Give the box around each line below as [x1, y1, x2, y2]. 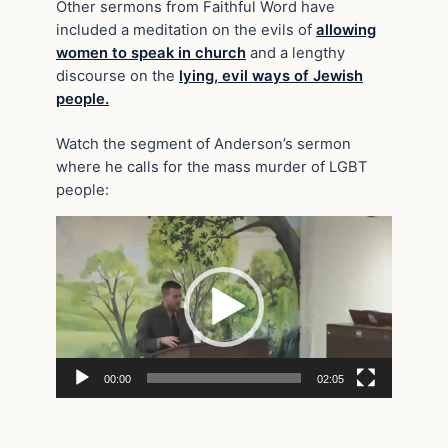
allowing [316, 21, 376, 40]
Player [55, 240, 99, 259]
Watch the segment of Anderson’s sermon [56, 134, 351, 153]
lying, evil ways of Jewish [179, 67, 363, 86]
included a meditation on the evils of [56, 21, 316, 40]
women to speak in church [56, 44, 246, 63]
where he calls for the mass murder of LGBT [56, 157, 368, 176]
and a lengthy [246, 44, 345, 63]
